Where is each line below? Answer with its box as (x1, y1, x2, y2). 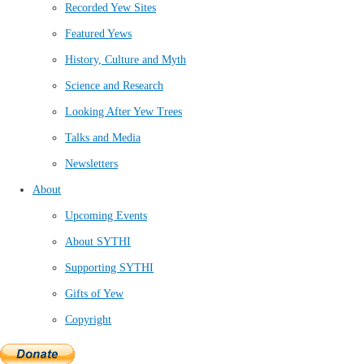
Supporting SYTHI (65, 261, 154, 274)
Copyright (65, 313, 111, 326)
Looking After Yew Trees (65, 105, 182, 118)
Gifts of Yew (65, 287, 123, 300)
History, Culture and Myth (65, 53, 186, 66)
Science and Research (65, 79, 163, 92)
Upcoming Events (65, 209, 147, 222)
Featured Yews (65, 27, 132, 40)
